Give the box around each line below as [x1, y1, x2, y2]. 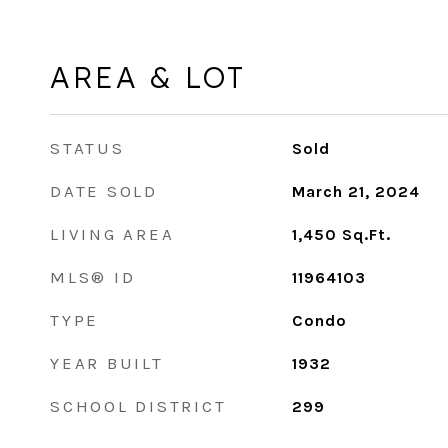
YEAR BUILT [50, 353, 164, 373]
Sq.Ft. [341, 225, 391, 244]
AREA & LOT [50, 59, 246, 95]
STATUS [50, 138, 125, 158]
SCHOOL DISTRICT [50, 396, 227, 416]
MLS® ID [50, 267, 136, 287]
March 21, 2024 [291, 182, 420, 201]
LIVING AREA [50, 224, 175, 244]
